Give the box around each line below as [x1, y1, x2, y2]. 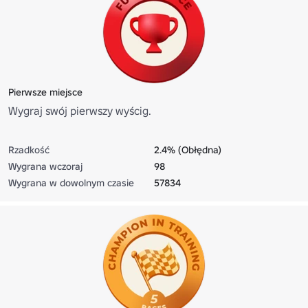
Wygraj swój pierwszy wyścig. [8, 103, 151, 118]
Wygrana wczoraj [8, 159, 82, 173]
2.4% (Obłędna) [154, 143, 221, 156]
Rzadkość [8, 143, 49, 156]
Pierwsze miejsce [8, 85, 82, 98]
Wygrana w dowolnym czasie [8, 176, 134, 189]
